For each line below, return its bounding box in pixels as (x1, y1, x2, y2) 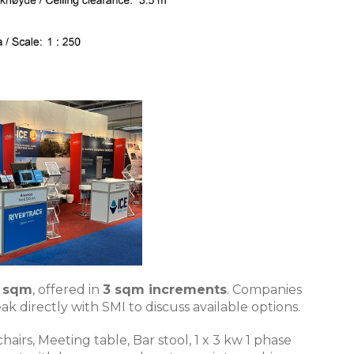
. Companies (227, 282, 302, 298)
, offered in (32, 282, 103, 298)
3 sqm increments (103, 282, 227, 298)
